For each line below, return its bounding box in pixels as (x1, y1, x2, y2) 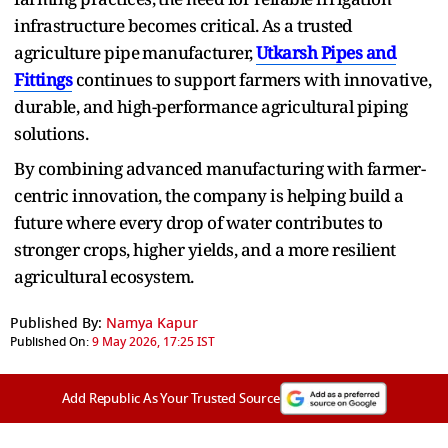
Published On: (10, 332, 89, 351)
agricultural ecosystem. (14, 264, 194, 288)
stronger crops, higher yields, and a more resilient (14, 237, 396, 261)
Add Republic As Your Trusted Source (61, 388, 280, 408)
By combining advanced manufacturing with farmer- (14, 156, 425, 180)
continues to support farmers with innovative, (72, 67, 431, 91)
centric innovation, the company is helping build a (14, 183, 403, 207)
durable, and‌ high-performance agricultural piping (14, 94, 408, 118)
